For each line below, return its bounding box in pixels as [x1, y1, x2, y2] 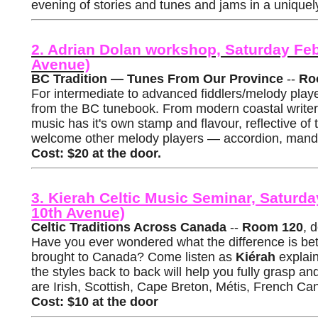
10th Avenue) [31, 204, 125, 221]
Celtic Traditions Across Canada [31, 220, 226, 234]
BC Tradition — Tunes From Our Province [31, 72, 283, 86]
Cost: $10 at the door [31, 295, 158, 309]
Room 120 [242, 220, 303, 234]
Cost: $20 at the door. [31, 146, 161, 160]
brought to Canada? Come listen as [31, 250, 236, 264]
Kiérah [236, 250, 275, 264]
